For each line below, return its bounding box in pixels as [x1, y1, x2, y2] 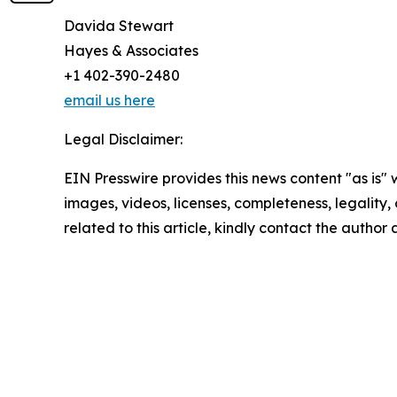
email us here [64, 91, 155, 110]
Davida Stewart [64, 17, 174, 35]
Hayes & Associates [64, 42, 198, 60]
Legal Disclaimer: [64, 130, 183, 149]
